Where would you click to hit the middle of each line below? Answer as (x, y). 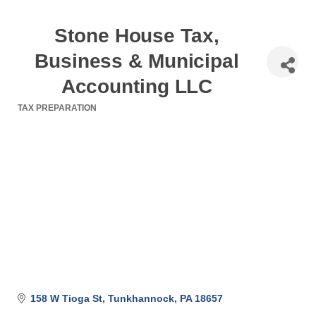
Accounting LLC (137, 86)
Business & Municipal (137, 61)
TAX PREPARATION (57, 108)
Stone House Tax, (137, 36)
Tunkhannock (141, 298)
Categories (49, 117)
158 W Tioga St (66, 298)
